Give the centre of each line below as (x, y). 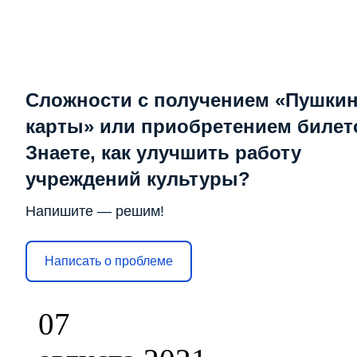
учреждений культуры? (138, 178)
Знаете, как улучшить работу (163, 152)
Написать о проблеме (109, 261)
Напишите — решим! (95, 211)
